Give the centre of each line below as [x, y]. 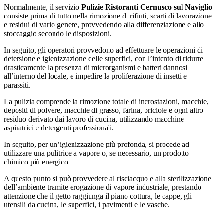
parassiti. [17, 85]
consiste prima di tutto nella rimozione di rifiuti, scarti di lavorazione [108, 16]
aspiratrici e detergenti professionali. [59, 128]
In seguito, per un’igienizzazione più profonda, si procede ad [97, 145]
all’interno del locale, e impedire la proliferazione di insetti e [95, 76]
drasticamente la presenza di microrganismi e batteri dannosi [96, 68]
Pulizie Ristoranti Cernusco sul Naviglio [147, 7]
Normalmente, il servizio [43, 7]
